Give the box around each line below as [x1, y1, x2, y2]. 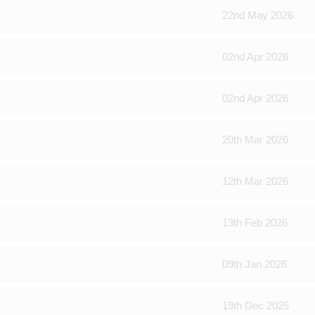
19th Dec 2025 [222, 300, 289, 311]
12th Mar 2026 [222, 175, 288, 187]
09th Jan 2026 [222, 258, 287, 270]
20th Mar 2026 [222, 134, 288, 146]
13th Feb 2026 [222, 217, 288, 229]
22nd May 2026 [222, 9, 293, 21]
